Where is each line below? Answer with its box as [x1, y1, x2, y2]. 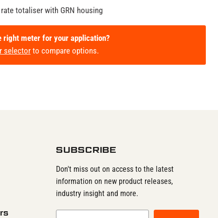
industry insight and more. [56, 188, 139, 198]
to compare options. [30, 45, 99, 55]
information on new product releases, [56, 176, 173, 186]
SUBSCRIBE [56, 145, 117, 155]
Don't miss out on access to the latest [56, 164, 174, 174]
